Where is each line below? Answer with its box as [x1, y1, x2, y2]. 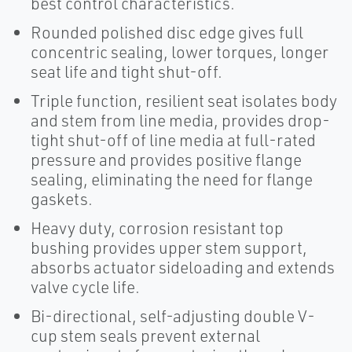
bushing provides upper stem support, [31, 237, 307, 258]
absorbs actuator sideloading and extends [31, 257, 335, 277]
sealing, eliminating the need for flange [31, 169, 313, 189]
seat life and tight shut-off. [31, 61, 222, 82]
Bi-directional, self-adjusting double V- [31, 306, 315, 326]
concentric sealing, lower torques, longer [31, 42, 328, 62]
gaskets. [31, 189, 93, 209]
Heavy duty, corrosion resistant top [31, 218, 284, 238]
